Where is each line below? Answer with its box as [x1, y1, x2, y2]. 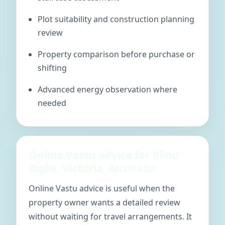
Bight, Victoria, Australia [29, 161, 156, 175]
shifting [38, 62, 67, 73]
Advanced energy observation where [38, 84, 177, 95]
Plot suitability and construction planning [38, 14, 194, 25]
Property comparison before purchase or [38, 49, 195, 60]
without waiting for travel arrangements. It [29, 211, 192, 222]
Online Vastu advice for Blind [29, 148, 179, 162]
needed [38, 97, 66, 108]
